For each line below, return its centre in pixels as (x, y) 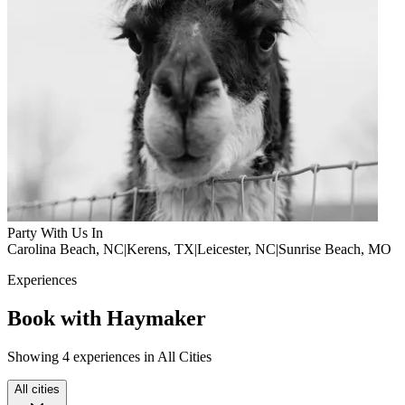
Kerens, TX (160, 249)
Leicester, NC (236, 249)
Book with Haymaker (107, 318)
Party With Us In (55, 232)
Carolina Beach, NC (66, 249)
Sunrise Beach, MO (335, 249)
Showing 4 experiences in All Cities (109, 356)
